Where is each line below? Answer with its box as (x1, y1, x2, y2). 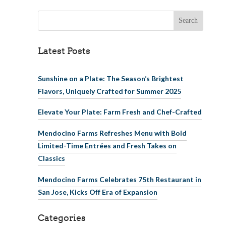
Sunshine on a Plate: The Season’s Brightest (37, 74, 184, 83)
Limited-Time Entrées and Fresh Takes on (37, 141, 177, 150)
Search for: (37, 10, 69, 18)
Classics (37, 153, 65, 162)
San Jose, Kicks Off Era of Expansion (37, 187, 157, 196)
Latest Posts (37, 45, 90, 56)
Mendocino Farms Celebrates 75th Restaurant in (37, 175, 201, 184)
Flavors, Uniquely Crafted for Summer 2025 (37, 86, 181, 95)
